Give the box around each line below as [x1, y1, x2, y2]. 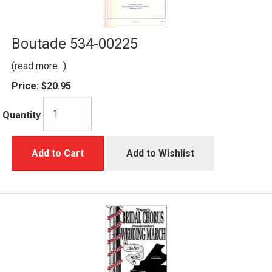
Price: [12, 80, 39, 92]
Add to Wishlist [126, 147, 194, 159]
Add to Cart [32, 147, 84, 159]
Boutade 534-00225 [12, 35, 138, 52]
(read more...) [12, 59, 66, 72]
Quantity [2, 109, 41, 121]
